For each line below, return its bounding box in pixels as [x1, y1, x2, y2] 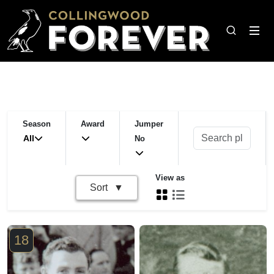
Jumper [135, 119, 163, 128]
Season [23, 119, 51, 128]
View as [155, 173, 185, 183]
